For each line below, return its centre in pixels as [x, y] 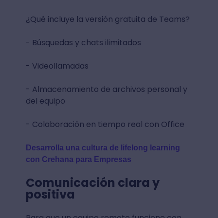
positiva [50, 194]
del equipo [45, 101]
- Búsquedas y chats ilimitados [83, 42]
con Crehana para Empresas [78, 159]
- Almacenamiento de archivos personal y [106, 89]
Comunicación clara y [92, 182]
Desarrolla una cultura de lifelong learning [103, 147]
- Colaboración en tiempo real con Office [105, 124]
